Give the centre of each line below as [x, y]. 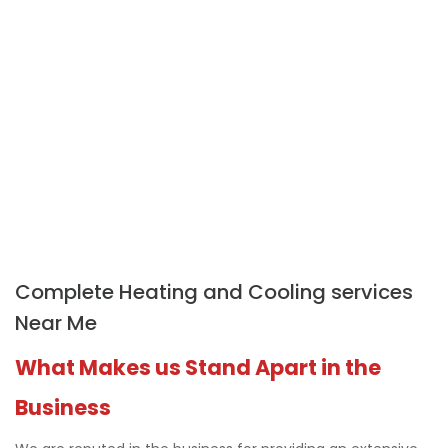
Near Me [56, 323]
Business [63, 408]
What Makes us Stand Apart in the [198, 368]
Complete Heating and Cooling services [214, 292]
